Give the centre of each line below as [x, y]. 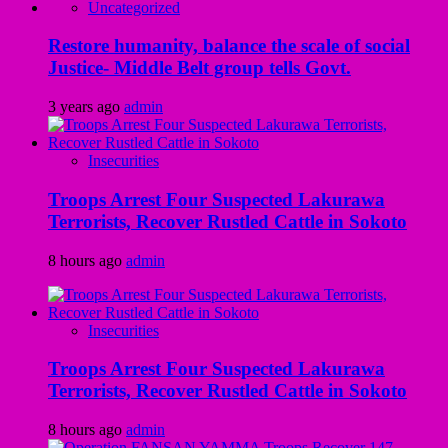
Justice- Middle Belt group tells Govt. [199, 68]
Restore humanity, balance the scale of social [229, 46]
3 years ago [86, 107]
